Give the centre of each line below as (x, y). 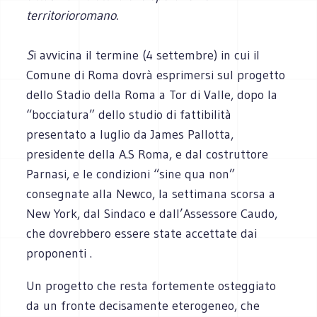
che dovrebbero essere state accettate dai (142, 233)
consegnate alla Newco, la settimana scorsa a (151, 194)
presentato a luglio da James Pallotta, (130, 134)
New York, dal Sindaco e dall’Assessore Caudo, (152, 213)
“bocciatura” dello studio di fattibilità (129, 114)
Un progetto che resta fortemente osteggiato (151, 286)
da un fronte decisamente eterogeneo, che (143, 305)
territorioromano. (73, 15)
